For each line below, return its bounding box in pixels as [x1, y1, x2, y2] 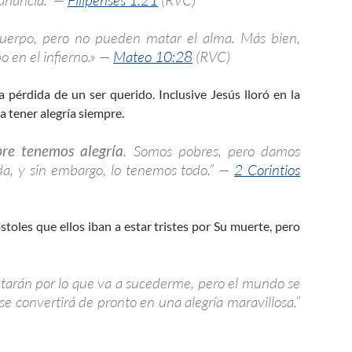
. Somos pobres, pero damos [123, 141, 301, 160]
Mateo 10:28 [113, 46, 192, 66]
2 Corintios [234, 159, 301, 179]
